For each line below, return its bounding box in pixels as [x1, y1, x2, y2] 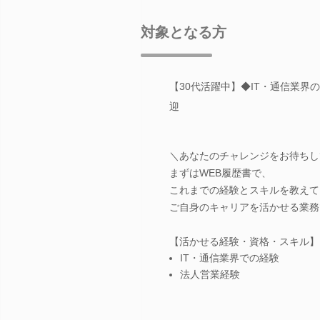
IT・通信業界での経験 [180, 251, 279, 264]
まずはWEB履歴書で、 [169, 166, 271, 179]
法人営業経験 [180, 268, 240, 280]
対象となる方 [141, 24, 226, 40]
